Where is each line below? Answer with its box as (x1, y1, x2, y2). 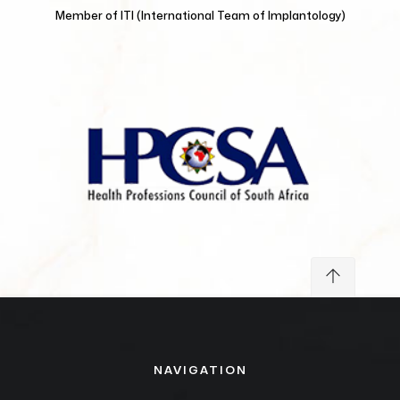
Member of (54, 10, 121, 21)
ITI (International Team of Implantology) (120, 10, 346, 21)
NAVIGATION (153, 364, 247, 376)
